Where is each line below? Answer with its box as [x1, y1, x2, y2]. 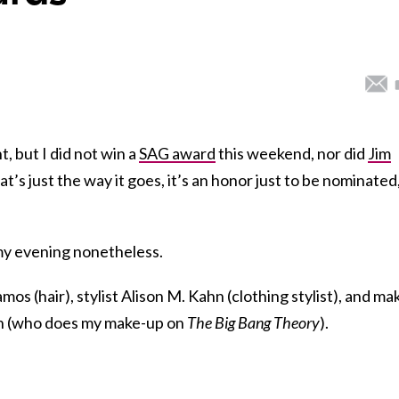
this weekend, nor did [216, 142, 368, 163]
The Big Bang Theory [187, 312, 320, 332]
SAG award [139, 142, 216, 163]
